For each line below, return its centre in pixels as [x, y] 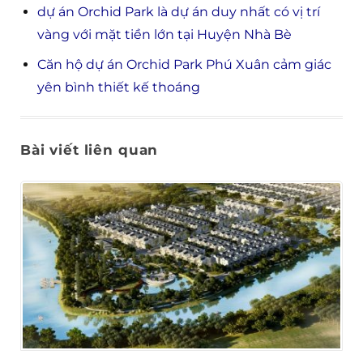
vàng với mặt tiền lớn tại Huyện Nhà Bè [164, 34]
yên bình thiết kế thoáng [118, 88]
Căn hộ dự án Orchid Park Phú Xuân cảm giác [184, 65]
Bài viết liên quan [90, 150]
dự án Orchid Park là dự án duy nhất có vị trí [178, 11]
